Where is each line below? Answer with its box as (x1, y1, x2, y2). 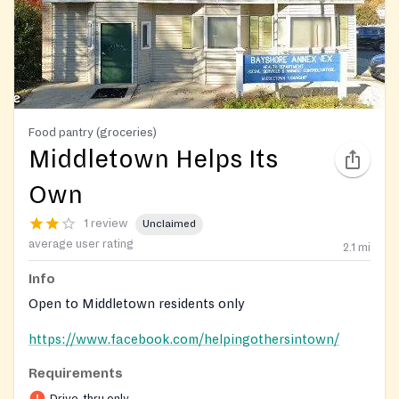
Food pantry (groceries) (28, 125, 157, 139)
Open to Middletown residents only (28, 296, 245, 311)
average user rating (28, 237, 134, 250)
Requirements (28, 365, 123, 380)
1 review (84, 217, 128, 231)
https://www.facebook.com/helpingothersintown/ (28, 331, 339, 346)
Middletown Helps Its (28, 145, 278, 173)
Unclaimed (142, 218, 196, 231)
